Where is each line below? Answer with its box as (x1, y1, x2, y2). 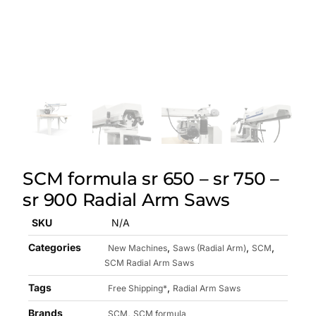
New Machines (108, 242, 168, 253)
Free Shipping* (108, 282, 168, 293)
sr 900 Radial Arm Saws (23, 188, 230, 210)
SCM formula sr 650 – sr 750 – (23, 167, 280, 189)
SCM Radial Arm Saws (104, 257, 195, 268)
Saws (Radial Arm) (173, 242, 247, 253)
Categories (28, 241, 82, 253)
